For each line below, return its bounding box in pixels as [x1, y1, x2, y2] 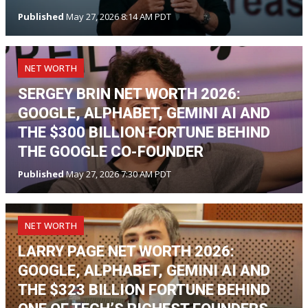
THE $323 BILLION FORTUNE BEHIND [18, 280, 270, 298]
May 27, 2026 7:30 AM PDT [64, 167, 171, 180]
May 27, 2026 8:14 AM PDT [64, 10, 171, 23]
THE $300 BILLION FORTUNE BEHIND [18, 123, 270, 141]
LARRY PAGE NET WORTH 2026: [18, 242, 234, 260]
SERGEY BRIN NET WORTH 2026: [18, 85, 241, 102]
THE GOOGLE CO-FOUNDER [18, 142, 203, 160]
